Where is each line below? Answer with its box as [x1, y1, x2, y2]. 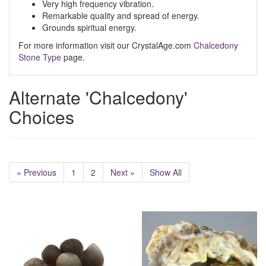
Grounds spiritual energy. [42, 21, 137, 33]
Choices [9, 104, 74, 129]
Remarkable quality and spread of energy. [42, 9, 199, 21]
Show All [150, 166, 182, 178]
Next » [110, 166, 135, 178]
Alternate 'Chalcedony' [9, 84, 188, 110]
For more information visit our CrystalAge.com [18, 39, 194, 51]
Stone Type [18, 51, 61, 63]
